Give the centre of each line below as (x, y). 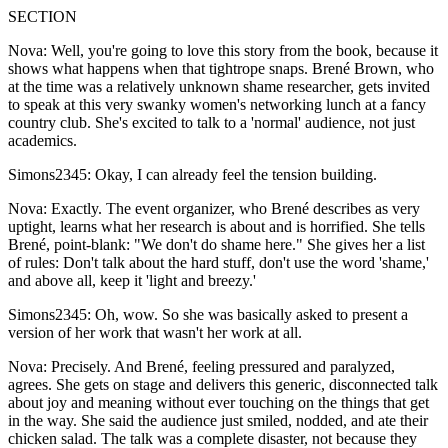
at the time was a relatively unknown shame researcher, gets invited (219, 86)
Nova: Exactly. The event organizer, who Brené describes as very (214, 208)
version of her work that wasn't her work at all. (155, 332)
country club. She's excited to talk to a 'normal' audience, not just (211, 122)
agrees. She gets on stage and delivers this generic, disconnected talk (223, 384)
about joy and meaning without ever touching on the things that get (218, 402)
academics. (42, 140)
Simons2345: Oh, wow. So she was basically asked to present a (208, 314)
